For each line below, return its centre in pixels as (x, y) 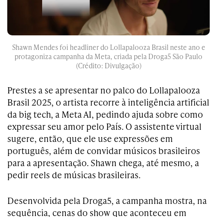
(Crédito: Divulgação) (108, 66)
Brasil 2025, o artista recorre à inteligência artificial (108, 102)
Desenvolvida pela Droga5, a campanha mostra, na (107, 201)
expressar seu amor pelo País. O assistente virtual (104, 126)
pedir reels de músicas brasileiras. (74, 175)
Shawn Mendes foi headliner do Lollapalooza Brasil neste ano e (108, 47)
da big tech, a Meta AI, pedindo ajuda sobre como (105, 114)
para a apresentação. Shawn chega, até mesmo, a (103, 163)
